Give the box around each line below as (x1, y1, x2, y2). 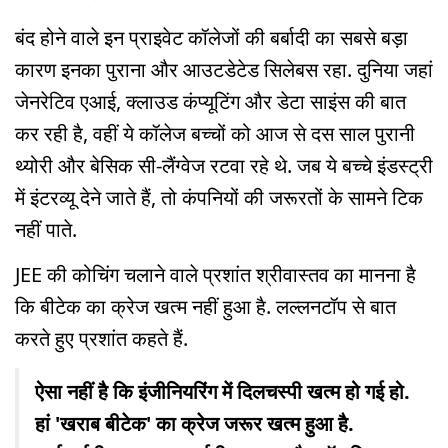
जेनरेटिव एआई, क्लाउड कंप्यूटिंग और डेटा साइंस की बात (15, 88, 406, 115)
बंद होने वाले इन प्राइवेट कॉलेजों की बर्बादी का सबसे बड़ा (15, 24, 408, 51)
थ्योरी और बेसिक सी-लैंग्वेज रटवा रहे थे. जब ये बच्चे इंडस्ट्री (15, 152, 433, 179)
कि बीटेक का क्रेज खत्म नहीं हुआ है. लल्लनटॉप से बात (15, 292, 396, 320)
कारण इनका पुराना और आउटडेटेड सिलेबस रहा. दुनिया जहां (15, 56, 433, 83)
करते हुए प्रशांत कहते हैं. (15, 324, 188, 352)
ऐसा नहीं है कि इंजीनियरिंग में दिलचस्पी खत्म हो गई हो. (35, 377, 410, 405)
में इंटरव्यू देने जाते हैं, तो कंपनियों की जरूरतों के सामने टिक (15, 184, 423, 211)
